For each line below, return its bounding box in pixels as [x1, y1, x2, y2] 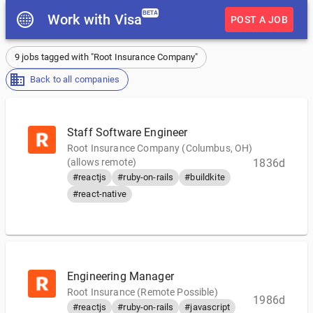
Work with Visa [48, 11, 143, 28]
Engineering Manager [67, 270, 174, 283]
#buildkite [184, 172, 225, 182]
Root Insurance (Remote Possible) [67, 286, 218, 298]
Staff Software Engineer [67, 126, 188, 139]
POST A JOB [231, 14, 288, 25]
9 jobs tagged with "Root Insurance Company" [15, 52, 198, 62]
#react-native [73, 189, 126, 199]
